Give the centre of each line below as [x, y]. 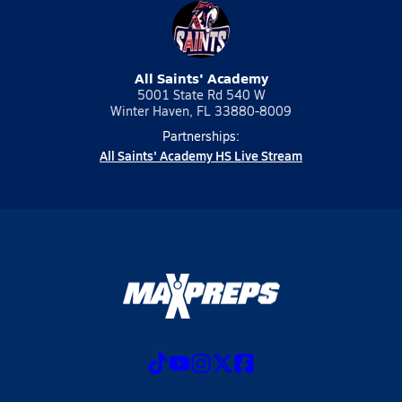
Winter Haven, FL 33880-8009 [201, 111]
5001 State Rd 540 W [201, 95]
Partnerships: [201, 136]
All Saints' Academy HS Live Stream [201, 155]
